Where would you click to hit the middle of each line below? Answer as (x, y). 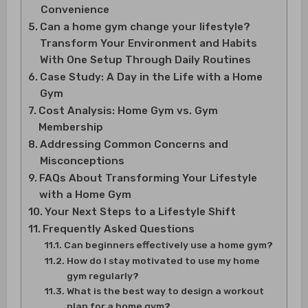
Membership (70, 127)
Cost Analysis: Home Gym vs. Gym (128, 110)
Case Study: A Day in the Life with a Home (151, 77)
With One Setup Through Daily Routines (145, 59)
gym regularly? (102, 275)
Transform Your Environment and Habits (148, 43)
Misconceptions (82, 161)
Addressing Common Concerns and (134, 144)
